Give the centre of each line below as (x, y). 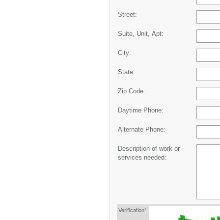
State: (126, 72)
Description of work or (149, 149)
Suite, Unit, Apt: (141, 34)
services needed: (142, 157)
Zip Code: (132, 91)
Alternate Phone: (142, 129)
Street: (127, 14)
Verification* (132, 209)
